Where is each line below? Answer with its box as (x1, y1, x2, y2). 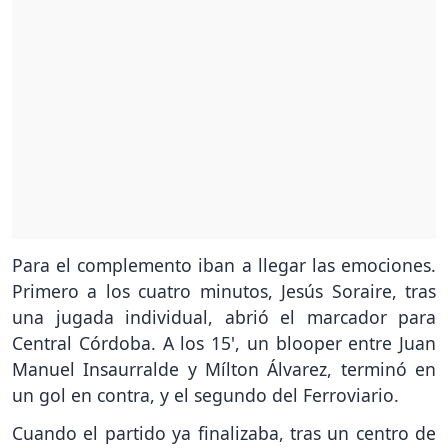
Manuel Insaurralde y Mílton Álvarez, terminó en (12, 356, 436, 381)
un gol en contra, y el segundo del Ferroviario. (12, 382, 399, 407)
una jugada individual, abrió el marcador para (12, 304, 436, 329)
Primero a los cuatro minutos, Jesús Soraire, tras (12, 278, 436, 303)
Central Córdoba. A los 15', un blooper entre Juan (12, 330, 436, 355)
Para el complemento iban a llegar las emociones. (12, 252, 436, 277)
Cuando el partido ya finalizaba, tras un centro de (12, 421, 436, 446)
